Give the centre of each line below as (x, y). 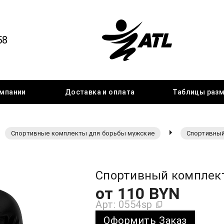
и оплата (119, 92)
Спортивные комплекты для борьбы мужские (83, 133)
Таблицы (190, 92)
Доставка (84, 92)
